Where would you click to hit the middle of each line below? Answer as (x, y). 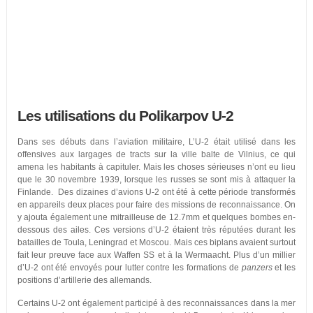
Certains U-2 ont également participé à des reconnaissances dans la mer (156, 303)
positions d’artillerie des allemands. (84, 280)
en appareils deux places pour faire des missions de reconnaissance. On (156, 205)
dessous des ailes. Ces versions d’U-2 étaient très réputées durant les (156, 230)
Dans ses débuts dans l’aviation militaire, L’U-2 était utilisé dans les (156, 142)
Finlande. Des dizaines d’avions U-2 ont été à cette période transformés (156, 192)
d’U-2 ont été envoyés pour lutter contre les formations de (129, 268)
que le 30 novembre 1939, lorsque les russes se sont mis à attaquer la (156, 180)
